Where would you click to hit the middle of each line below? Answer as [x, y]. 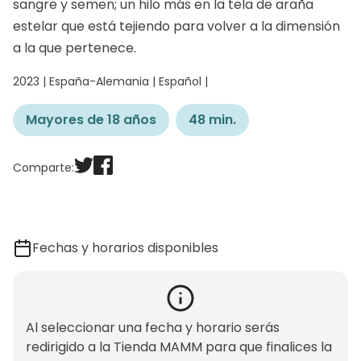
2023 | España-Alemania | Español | [110, 82]
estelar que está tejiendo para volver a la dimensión [176, 27]
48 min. [212, 120]
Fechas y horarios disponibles [125, 248]
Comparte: [44, 168]
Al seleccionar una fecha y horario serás [153, 328]
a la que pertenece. [75, 48]
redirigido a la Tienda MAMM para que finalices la [179, 347]
